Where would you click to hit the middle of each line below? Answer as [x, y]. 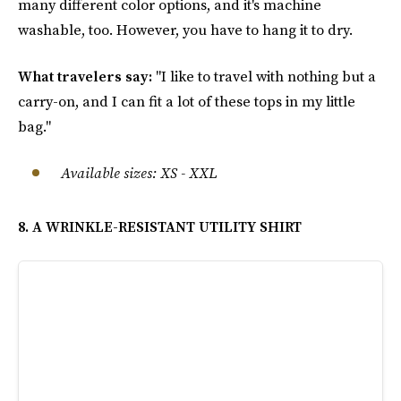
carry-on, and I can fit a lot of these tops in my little [187, 101]
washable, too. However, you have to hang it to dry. [185, 30]
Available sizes [107, 173]
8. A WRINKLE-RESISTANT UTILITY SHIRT [160, 226]
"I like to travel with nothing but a [266, 76]
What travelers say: [87, 76]
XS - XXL [187, 173]
